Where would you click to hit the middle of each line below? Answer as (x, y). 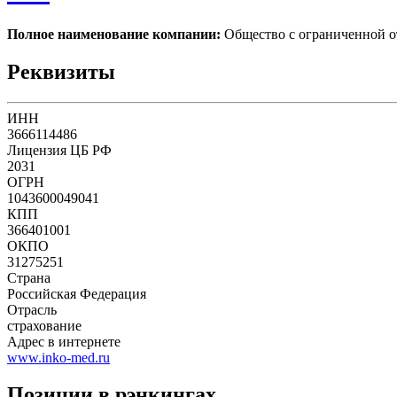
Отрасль (32, 309)
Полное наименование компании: (114, 34)
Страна (29, 277)
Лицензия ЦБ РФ (59, 150)
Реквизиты (61, 71)
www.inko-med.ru (58, 357)
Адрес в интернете (64, 341)
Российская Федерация (77, 293)
